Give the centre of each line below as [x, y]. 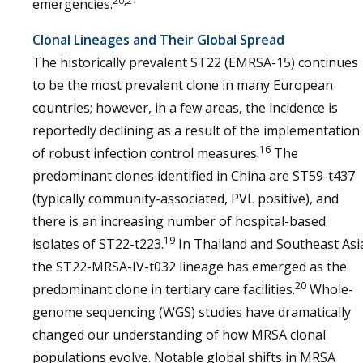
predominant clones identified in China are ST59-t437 [194, 176]
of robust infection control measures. [146, 153]
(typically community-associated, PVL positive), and [186, 199]
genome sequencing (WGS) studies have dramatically [192, 312]
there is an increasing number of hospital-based [179, 221]
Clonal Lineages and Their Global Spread [158, 40]
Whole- [330, 289]
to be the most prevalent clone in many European [183, 85]
